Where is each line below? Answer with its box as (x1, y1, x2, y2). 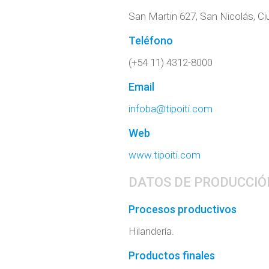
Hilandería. (128, 225, 174, 238)
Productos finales (128, 249, 215, 262)
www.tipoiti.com (128, 149, 201, 162)
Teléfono (128, 34, 173, 47)
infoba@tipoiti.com (128, 103, 213, 115)
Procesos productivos (128, 203, 237, 216)
